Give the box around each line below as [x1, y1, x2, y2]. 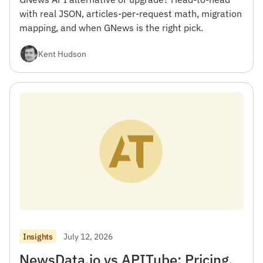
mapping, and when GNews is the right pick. [19, 22, 203, 34]
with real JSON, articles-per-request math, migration [19, 8, 242, 20]
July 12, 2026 [63, 230, 113, 242]
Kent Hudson [38, 48, 86, 59]
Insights [23, 231, 53, 242]
